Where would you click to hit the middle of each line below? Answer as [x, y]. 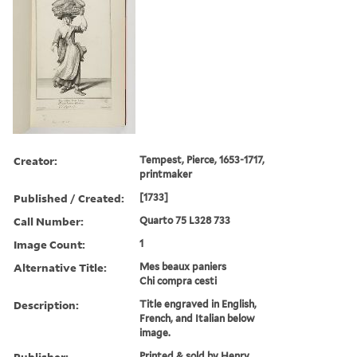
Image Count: [49, 244]
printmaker [166, 174]
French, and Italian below [198, 318]
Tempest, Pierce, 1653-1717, [202, 159]
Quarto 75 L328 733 [185, 220]
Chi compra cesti [178, 280]
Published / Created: [69, 198]
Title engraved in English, [198, 304]
